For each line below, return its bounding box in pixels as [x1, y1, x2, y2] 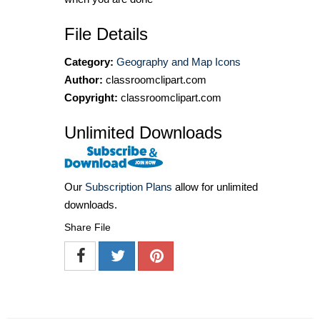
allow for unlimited [172, 180, 258, 193]
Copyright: [64, 91, 118, 104]
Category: [64, 55, 114, 68]
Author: [64, 73, 103, 86]
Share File [64, 221, 111, 233]
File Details [64, 24, 148, 44]
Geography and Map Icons [116, 55, 241, 68]
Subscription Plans [85, 180, 172, 193]
